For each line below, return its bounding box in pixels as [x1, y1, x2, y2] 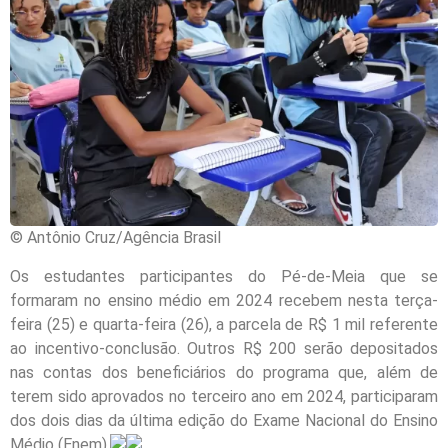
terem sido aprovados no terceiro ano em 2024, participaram [10, 386, 438, 406]
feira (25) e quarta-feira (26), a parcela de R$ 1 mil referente [10, 314, 438, 334]
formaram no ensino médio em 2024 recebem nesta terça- [10, 290, 438, 310]
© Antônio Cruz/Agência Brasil [10, 228, 221, 248]
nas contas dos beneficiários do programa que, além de [10, 362, 438, 382]
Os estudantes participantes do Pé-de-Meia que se [10, 266, 438, 286]
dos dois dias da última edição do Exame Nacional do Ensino [10, 410, 438, 430]
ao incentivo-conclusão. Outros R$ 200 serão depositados [10, 338, 438, 358]
